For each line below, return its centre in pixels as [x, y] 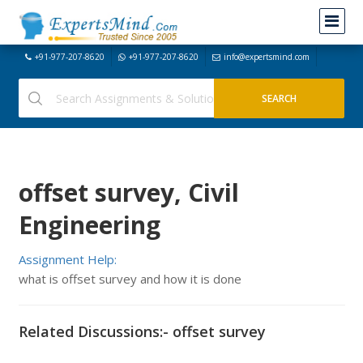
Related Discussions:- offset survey [142, 331]
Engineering [89, 225]
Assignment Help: [67, 259]
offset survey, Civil [128, 192]
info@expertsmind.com [266, 57]
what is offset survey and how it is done [130, 279]
